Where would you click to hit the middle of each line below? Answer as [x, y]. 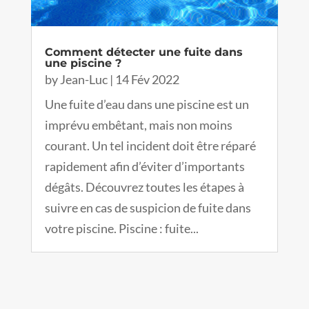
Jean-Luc [83, 80]
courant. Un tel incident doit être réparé [150, 146]
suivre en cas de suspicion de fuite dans [148, 208]
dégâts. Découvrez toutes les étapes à [144, 187]
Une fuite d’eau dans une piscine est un [147, 104]
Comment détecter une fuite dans [143, 52]
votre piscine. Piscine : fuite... [121, 229]
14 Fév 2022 [147, 80]
